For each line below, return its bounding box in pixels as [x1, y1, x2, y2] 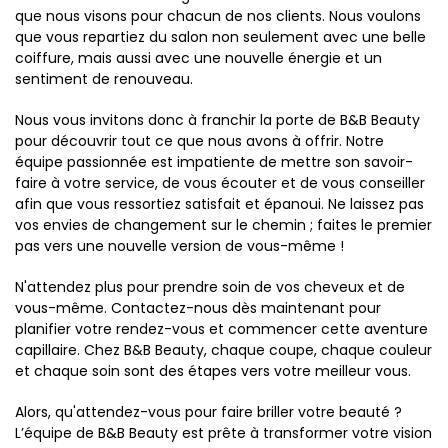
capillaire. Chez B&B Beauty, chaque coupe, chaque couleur [15, 340, 432, 361]
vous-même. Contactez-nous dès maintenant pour [15, 298, 381, 319]
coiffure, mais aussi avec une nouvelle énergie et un [15, 48, 382, 69]
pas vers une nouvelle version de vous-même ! [15, 236, 344, 257]
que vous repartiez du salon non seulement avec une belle [15, 27, 426, 48]
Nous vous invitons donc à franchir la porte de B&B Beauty [15, 110, 420, 131]
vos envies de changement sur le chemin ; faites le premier [15, 215, 432, 236]
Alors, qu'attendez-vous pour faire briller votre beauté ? [15, 402, 402, 423]
